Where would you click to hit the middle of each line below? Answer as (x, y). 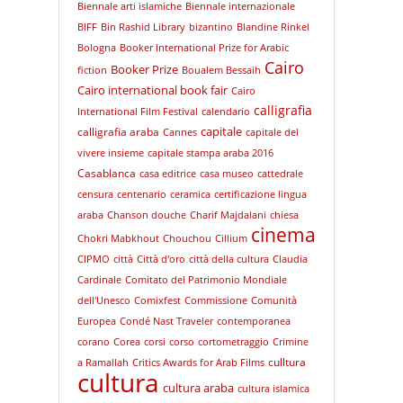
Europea (96, 321)
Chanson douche (146, 215)
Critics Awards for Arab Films (198, 363)
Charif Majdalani (228, 215)
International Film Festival (137, 112)
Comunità (273, 300)
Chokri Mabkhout (118, 238)
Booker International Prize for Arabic (204, 48)
